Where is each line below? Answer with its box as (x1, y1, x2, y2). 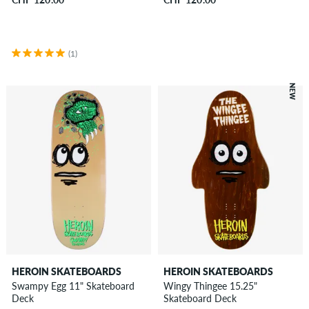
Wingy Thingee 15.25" (163, 279, 257, 292)
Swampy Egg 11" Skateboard (11, 279, 134, 292)
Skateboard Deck (163, 292, 237, 304)
